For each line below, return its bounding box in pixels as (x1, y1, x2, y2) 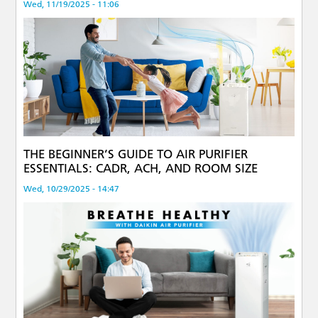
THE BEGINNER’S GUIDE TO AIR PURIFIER (23, 146, 248, 161)
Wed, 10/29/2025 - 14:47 (23, 183, 120, 194)
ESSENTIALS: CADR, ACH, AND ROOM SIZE (23, 160, 262, 175)
